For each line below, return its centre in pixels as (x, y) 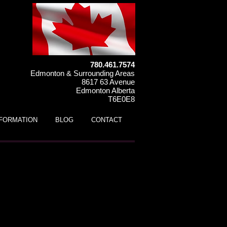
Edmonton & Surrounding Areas (83, 73)
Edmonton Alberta (105, 90)
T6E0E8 (121, 99)
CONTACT (107, 120)
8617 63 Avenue (108, 82)
